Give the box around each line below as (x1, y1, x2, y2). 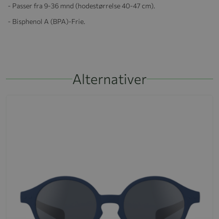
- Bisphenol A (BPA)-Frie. (8, 17, 87, 25)
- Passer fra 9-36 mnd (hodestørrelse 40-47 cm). (8, 1, 155, 10)
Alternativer (72, 70, 147, 87)
